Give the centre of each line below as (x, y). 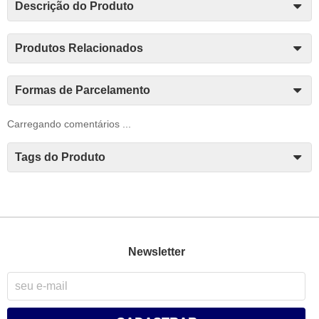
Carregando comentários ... (69, 124)
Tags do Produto (60, 157)
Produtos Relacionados (79, 48)
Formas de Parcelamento (83, 90)
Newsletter (156, 251)
